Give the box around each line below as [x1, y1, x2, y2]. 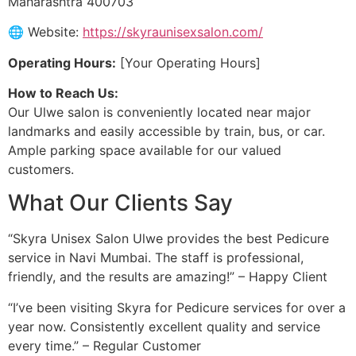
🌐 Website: [8, 24, 83, 41]
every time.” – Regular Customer [8, 337, 201, 354]
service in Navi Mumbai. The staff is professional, [8, 250, 304, 266]
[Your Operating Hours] [116, 54, 261, 71]
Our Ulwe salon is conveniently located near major [8, 104, 311, 121]
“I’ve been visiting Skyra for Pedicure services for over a [8, 299, 346, 315]
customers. [8, 161, 74, 178]
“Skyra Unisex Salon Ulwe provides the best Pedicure [8, 230, 329, 247]
